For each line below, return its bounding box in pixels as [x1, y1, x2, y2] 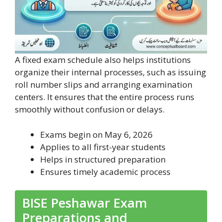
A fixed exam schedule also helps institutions [15, 54, 191, 66]
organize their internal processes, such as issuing [15, 66, 206, 78]
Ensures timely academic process [40, 166, 170, 177]
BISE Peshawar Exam [22, 194, 147, 212]
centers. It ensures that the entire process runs [15, 91, 194, 103]
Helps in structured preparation [40, 153, 166, 165]
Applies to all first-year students [40, 141, 166, 153]
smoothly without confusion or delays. [15, 104, 165, 115]
